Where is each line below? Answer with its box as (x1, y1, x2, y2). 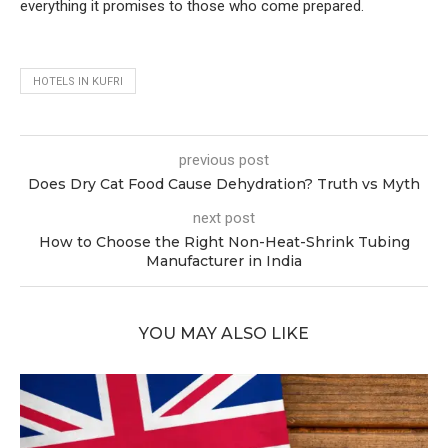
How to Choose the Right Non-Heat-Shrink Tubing (38, 233, 410, 252)
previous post (179, 151, 269, 170)
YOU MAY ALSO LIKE (139, 324, 309, 344)
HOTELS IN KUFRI (33, 75, 123, 89)
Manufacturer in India (146, 252, 302, 271)
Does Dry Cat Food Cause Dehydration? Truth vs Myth (28, 175, 420, 194)
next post (193, 209, 255, 228)
